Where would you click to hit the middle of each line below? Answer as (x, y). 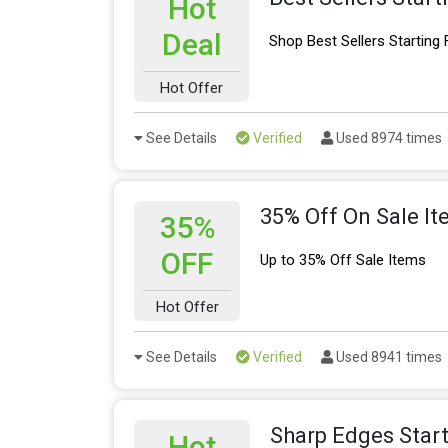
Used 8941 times (387, 357)
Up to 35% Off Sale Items (343, 260)
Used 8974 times (387, 138)
